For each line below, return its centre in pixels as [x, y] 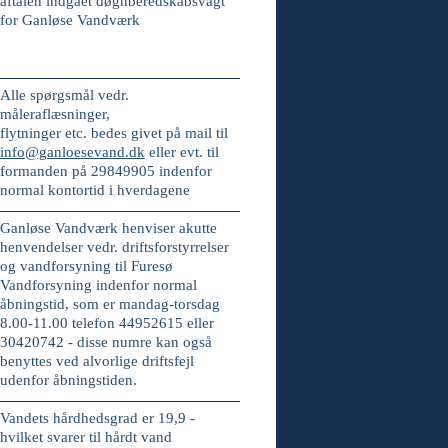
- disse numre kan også [139, 342]
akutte [197, 228]
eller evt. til [183, 152]
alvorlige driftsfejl [138, 361]
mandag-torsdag [169, 304]
